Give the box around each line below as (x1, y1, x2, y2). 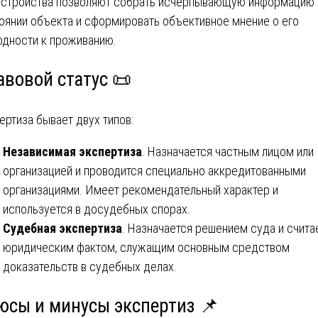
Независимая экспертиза (3, 143, 142, 159)
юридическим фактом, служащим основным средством (3, 239, 290, 255)
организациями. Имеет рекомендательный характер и (3, 182, 278, 197)
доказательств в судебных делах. (3, 258, 177, 274)
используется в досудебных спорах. (3, 201, 190, 216)
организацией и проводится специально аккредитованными (3, 163, 306, 178)
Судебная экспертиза (3, 220, 122, 236)
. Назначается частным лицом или (142, 143, 314, 159)
